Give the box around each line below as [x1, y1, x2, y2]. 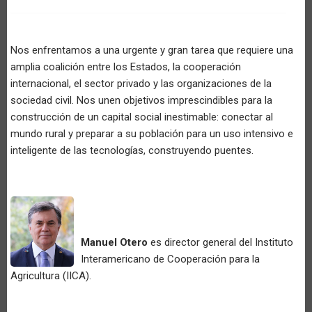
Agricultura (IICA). [10, 269, 91, 282]
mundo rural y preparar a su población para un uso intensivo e [10, 127, 293, 140]
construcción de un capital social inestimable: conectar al [10, 110, 273, 123]
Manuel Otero [81, 235, 148, 249]
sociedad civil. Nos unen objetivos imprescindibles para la [10, 93, 272, 107]
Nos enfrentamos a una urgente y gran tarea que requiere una [10, 43, 293, 56]
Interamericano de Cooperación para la [81, 252, 260, 265]
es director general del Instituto [148, 235, 293, 249]
